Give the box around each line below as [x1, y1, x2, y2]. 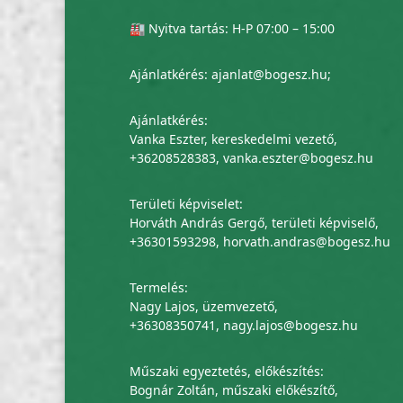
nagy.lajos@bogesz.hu [223, 316, 358, 334]
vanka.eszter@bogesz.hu [223, 148, 373, 166]
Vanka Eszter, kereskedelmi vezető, [130, 130, 337, 148]
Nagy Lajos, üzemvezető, [130, 297, 278, 315]
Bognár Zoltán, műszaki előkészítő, [130, 381, 338, 399]
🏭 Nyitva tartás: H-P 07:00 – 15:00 [130, 19, 335, 37]
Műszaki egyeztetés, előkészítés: [130, 362, 324, 380]
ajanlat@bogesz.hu [211, 65, 327, 83]
